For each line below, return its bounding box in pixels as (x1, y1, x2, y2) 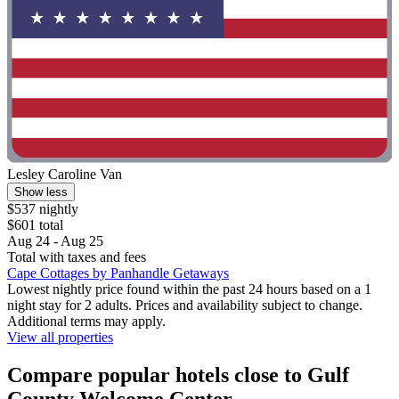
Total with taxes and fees (7, 249, 146, 265)
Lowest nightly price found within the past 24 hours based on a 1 (7, 281, 371, 297)
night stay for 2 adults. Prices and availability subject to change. (7, 297, 362, 313)
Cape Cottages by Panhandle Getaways (7, 265, 229, 281)
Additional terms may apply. (7, 313, 166, 330)
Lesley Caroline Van (7, 167, 122, 183)
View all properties (7, 330, 113, 346)
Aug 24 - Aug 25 (7, 233, 103, 249)
